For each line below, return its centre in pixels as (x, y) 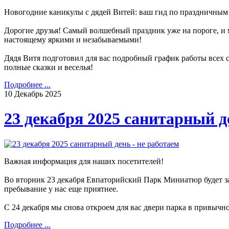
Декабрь (30, 94)
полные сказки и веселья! (49, 67)
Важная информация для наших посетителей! (84, 161)
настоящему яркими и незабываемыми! (74, 39)
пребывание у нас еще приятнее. (61, 189)
